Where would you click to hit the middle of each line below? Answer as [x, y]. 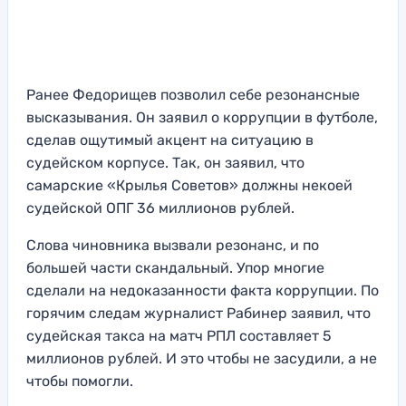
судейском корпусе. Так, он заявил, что [165, 163]
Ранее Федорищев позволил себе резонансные [193, 95]
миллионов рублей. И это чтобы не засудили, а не [202, 359]
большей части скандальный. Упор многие [175, 268]
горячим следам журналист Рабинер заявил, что [198, 314]
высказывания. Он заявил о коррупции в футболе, [202, 118]
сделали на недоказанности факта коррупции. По [203, 291]
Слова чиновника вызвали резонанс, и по [173, 246]
